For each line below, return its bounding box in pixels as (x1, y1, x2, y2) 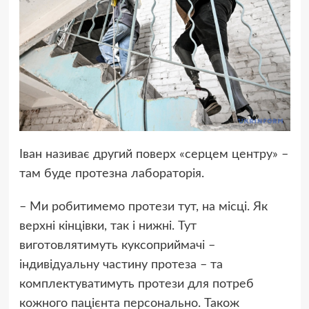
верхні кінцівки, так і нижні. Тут (19, 220, 197, 233)
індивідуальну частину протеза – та (19, 259, 223, 272)
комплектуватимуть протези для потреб (19, 278, 254, 291)
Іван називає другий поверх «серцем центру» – (19, 148, 288, 161)
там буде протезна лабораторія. (19, 168, 204, 181)
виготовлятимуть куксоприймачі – (19, 239, 215, 252)
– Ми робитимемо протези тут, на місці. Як (19, 201, 268, 214)
